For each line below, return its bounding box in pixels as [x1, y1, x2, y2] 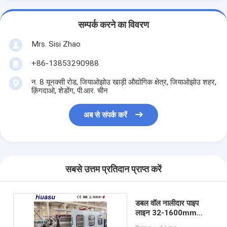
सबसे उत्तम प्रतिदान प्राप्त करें [65, 164, 162, 175]
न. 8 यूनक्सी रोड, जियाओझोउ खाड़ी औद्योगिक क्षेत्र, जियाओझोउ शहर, [31, 77, 216, 87]
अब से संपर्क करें [84, 110, 128, 120]
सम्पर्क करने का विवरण [78, 20, 149, 30]
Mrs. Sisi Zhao [31, 39, 81, 49]
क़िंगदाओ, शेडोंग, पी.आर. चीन [31, 86, 108, 95]
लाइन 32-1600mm [135, 208, 197, 217]
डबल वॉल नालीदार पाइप [135, 198, 199, 208]
